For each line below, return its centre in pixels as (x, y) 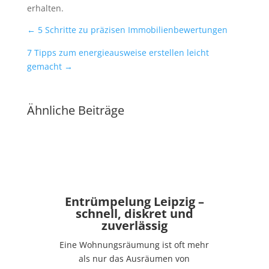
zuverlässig (134, 225)
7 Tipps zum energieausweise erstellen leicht (118, 52)
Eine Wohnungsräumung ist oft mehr (134, 244)
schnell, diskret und (134, 213)
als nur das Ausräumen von (134, 258)
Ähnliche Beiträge (75, 110)
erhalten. (45, 8)
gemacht (44, 66)
